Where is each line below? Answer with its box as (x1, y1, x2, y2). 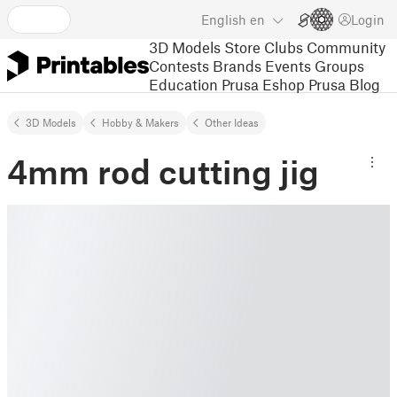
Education (149, 74, 218, 93)
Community (307, 37, 385, 56)
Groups (315, 56, 364, 74)
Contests (149, 56, 209, 74)
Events (265, 56, 311, 74)
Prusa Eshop (222, 74, 305, 93)
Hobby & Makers (102, 116, 179, 128)
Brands (213, 56, 261, 74)
